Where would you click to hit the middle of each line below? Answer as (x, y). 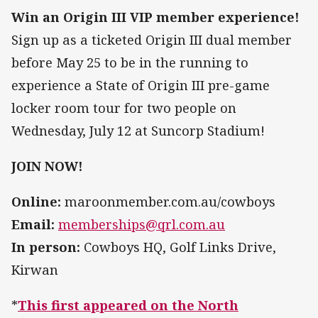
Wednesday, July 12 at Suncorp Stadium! (140, 130)
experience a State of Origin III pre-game (141, 85)
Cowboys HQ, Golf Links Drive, (180, 247)
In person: (48, 247)
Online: (36, 201)
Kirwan (35, 269)
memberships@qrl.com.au (142, 224)
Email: (35, 224)
